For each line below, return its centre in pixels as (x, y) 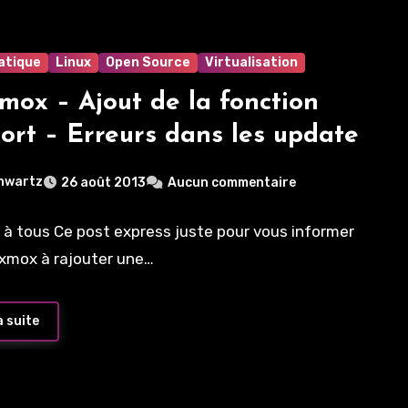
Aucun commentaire (232, 183)
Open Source (148, 63)
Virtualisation (252, 63)
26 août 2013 (104, 183)
